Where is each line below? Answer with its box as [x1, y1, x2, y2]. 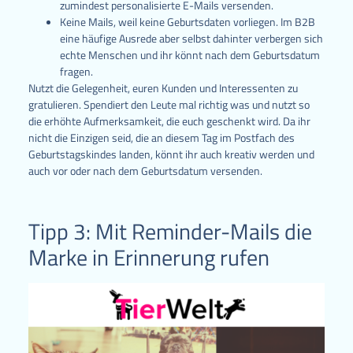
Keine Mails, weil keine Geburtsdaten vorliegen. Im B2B [59, 13, 315, 30]
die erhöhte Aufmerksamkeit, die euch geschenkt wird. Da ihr [28, 112, 310, 129]
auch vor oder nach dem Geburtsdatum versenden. [28, 162, 262, 179]
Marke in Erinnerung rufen [28, 240, 269, 274]
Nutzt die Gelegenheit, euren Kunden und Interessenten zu [28, 79, 298, 96]
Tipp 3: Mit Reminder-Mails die [28, 214, 312, 248]
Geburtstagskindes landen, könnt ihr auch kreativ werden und [28, 145, 314, 162]
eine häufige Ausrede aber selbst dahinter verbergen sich [59, 29, 323, 46]
